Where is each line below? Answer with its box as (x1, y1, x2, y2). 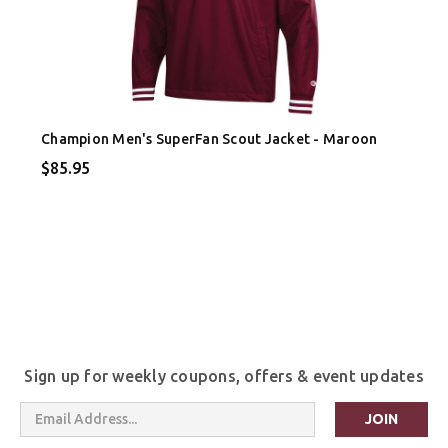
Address (20, 424, 72, 441)
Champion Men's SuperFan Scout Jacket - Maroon (41, 130, 378, 147)
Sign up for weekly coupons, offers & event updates (24, 366, 424, 385)
